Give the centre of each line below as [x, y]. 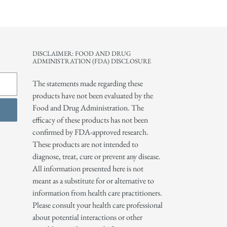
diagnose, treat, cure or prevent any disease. [96, 157]
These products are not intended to [85, 144]
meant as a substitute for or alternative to [93, 181]
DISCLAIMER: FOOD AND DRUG [81, 54]
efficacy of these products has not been [90, 120]
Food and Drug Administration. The [88, 108]
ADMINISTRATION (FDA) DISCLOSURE [91, 61]
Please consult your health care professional [97, 205]
